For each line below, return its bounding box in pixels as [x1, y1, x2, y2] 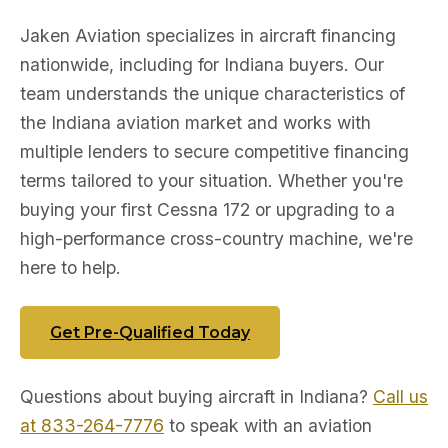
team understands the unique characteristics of [20, 83, 405, 104]
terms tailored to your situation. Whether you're [20, 170, 403, 191]
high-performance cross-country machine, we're [20, 228, 413, 249]
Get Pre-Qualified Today [50, 323, 250, 342]
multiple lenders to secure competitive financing [20, 141, 409, 162]
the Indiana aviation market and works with [20, 112, 371, 133]
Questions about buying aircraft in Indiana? [20, 386, 373, 407]
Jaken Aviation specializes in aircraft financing [20, 25, 396, 46]
